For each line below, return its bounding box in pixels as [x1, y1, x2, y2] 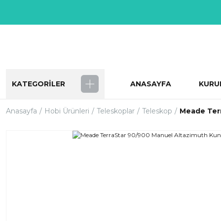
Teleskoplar [97, 107, 135, 115]
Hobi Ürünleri [44, 107, 89, 115]
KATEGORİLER [12, 79, 65, 88]
